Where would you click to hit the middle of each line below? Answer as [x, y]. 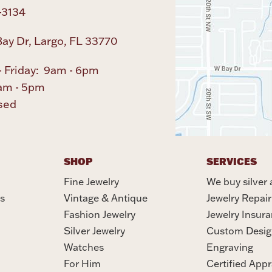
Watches [83, 247]
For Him [82, 263]
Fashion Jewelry [99, 214]
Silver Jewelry [94, 230]
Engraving [229, 247]
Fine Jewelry [91, 181]
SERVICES [231, 161]
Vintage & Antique [105, 198]
